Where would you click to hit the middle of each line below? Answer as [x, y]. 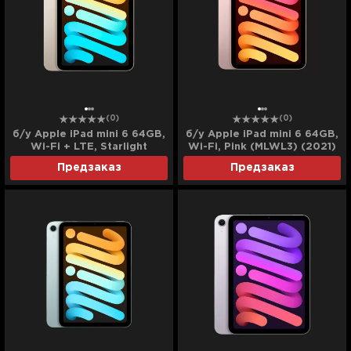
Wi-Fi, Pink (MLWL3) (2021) [262, 147]
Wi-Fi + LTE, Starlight [89, 147]
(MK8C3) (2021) [89, 160]
